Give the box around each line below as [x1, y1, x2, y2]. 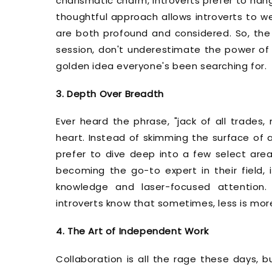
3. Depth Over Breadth [56, 87, 164, 100]
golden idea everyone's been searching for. [56, 59, 267, 72]
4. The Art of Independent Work [56, 225, 209, 238]
